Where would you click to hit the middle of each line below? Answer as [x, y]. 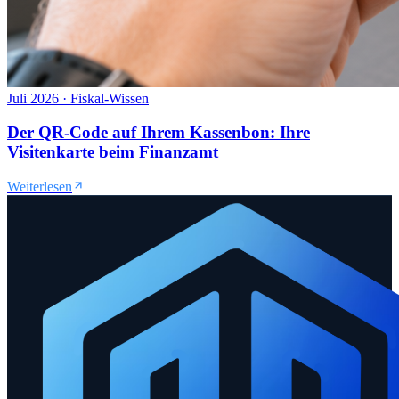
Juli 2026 [33, 98]
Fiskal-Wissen [110, 98]
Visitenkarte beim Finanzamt [113, 152]
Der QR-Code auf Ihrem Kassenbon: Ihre [159, 133]
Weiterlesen [40, 187]
